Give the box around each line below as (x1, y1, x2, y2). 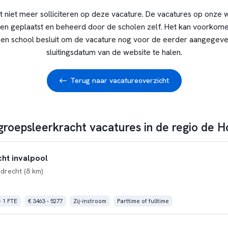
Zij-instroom (73, 197, 106, 205)
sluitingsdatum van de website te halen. (46, 47, 182, 58)
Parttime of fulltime (117, 197, 169, 205)
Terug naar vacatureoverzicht (70, 76, 169, 85)
